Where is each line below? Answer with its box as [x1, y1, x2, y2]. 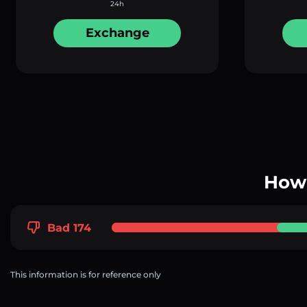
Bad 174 [47, 221, 91, 234]
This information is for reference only [10, 269, 161, 280]
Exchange [85, 25, 149, 41]
